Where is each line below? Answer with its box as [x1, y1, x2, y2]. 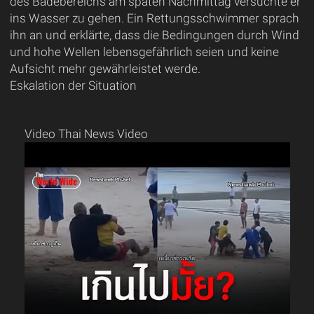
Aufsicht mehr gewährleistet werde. [9, 61, 200, 76]
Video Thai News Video [24, 126, 148, 141]
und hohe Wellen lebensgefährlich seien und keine [9, 44, 279, 59]
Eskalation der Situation [9, 78, 137, 93]
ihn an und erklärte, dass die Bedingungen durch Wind [9, 27, 299, 42]
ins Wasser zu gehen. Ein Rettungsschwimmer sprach [9, 11, 299, 25]
